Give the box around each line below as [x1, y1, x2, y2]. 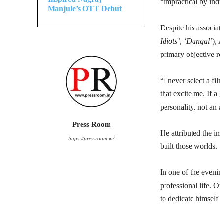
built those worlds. [160, 142, 217, 151]
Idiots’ [160, 37, 180, 46]
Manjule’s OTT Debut [48, 4, 122, 13]
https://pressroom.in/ [68, 136, 114, 142]
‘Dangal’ [184, 37, 212, 46]
